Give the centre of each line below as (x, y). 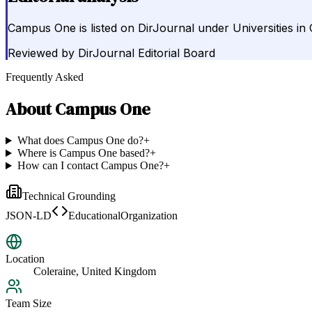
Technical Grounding (69, 196)
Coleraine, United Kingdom (95, 272)
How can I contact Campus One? (90, 166)
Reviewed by (41, 53)
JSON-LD (29, 216)
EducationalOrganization (123, 216)
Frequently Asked (45, 77)
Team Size (29, 304)
